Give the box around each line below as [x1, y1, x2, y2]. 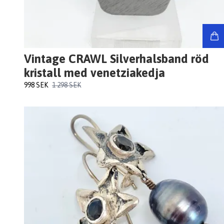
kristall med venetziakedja [24, 66, 165, 80]
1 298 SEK [52, 81, 81, 89]
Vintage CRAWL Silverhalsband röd [24, 52, 209, 66]
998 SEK [24, 81, 48, 89]
